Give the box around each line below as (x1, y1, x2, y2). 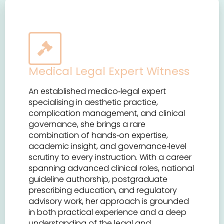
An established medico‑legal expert (28, 85, 166, 97)
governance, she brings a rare (28, 118, 146, 130)
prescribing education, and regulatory (28, 184, 177, 196)
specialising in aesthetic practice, (28, 96, 158, 108)
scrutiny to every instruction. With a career (28, 151, 192, 163)
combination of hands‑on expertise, (28, 129, 168, 141)
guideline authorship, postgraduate (28, 173, 168, 185)
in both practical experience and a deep (28, 206, 187, 218)
